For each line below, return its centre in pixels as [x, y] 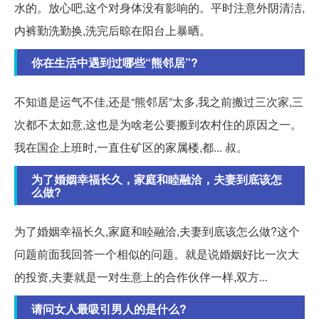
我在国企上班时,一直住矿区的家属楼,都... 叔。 [131, 147]
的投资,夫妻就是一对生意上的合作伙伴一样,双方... [141, 276]
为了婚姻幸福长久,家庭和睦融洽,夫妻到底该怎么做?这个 [157, 231]
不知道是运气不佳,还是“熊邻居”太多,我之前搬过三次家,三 [159, 101]
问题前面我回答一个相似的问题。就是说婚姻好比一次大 [157, 253]
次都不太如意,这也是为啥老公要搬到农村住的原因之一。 [158, 124]
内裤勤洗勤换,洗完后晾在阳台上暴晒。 [113, 30]
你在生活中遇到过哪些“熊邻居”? [115, 62]
